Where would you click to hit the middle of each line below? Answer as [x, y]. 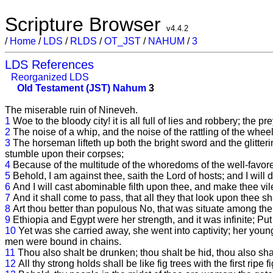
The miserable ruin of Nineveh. [71, 110]
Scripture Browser [86, 24]
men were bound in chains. [63, 242]
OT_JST [122, 41]
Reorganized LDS [50, 77]
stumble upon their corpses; [64, 154]
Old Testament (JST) [64, 88]
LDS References [49, 65]
